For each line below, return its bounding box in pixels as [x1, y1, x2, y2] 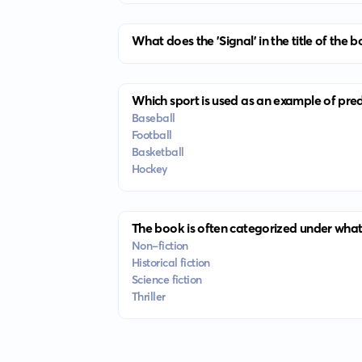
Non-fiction [131, 238, 188, 253]
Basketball [131, 145, 184, 159]
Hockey [131, 162, 167, 176]
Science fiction [131, 272, 202, 287]
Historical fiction [131, 255, 210, 270]
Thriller [131, 289, 166, 304]
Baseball [131, 111, 175, 125]
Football [131, 128, 172, 142]
